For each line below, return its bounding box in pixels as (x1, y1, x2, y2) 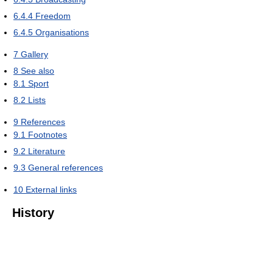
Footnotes (28, 129, 67, 140)
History (12, 205, 54, 219)
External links (26, 184, 77, 194)
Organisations (35, 27, 89, 37)
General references (28, 162, 103, 172)
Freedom (35, 10, 71, 21)
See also (21, 65, 54, 76)
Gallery (21, 49, 48, 59)
